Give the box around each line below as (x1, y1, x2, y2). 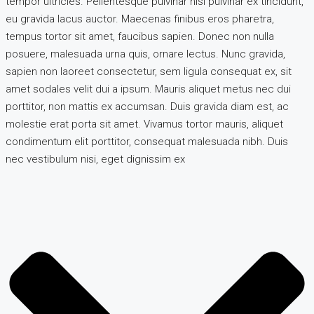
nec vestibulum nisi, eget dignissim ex (6, 153, 185, 166)
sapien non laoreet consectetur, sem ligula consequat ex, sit (6, 65, 292, 78)
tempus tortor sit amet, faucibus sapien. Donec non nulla (6, 30, 274, 43)
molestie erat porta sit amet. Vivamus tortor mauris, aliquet (6, 118, 283, 131)
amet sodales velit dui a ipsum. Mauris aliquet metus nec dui (6, 83, 291, 96)
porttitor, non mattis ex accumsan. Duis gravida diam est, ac (6, 100, 289, 114)
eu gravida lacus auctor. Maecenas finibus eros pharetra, (6, 13, 274, 26)
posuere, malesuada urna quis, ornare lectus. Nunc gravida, (6, 48, 285, 61)
